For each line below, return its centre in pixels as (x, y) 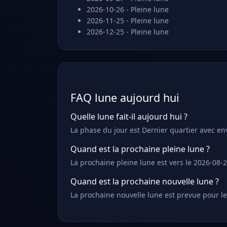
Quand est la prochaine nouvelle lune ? (145, 181)
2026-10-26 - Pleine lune (128, 9)
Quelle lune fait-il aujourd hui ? (129, 117)
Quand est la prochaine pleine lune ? (140, 149)
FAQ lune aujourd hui (125, 98)
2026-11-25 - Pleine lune (128, 21)
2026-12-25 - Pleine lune (128, 32)
